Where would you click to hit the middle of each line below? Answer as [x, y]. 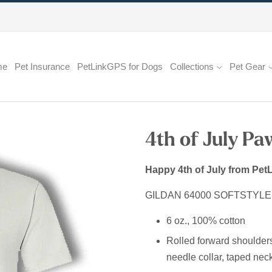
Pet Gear [249, 66]
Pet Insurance [42, 66]
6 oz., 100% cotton [207, 221]
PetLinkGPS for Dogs [120, 66]
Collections [193, 66]
